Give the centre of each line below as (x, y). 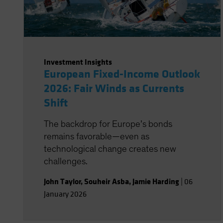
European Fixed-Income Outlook (122, 74)
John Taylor (62, 181)
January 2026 (65, 194)
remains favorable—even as (97, 137)
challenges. (66, 162)
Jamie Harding (156, 181)
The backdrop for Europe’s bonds (108, 124)
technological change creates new (110, 149)
